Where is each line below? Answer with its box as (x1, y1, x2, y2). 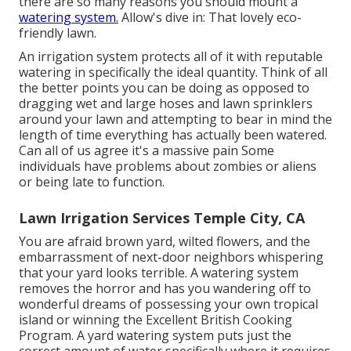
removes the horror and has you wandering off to (19, 280, 311, 298)
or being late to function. (19, 173, 165, 191)
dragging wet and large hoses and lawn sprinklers (19, 95, 313, 113)
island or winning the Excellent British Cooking (19, 311, 292, 329)
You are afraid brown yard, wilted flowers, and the (19, 233, 310, 251)
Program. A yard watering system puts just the (19, 327, 291, 345)
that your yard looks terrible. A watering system (19, 264, 299, 282)
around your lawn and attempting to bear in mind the (19, 110, 332, 128)
